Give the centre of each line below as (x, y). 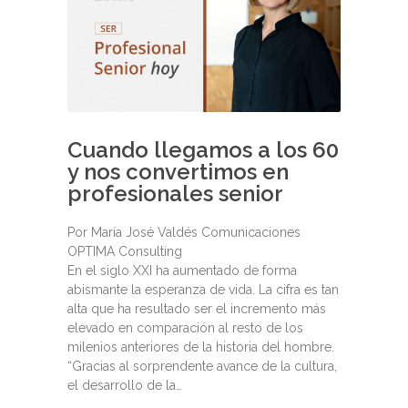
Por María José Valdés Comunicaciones (184, 233)
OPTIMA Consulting (125, 252)
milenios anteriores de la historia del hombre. (201, 347)
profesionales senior (175, 194)
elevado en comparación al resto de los (185, 328)
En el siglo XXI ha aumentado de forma (182, 271)
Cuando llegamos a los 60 (203, 150)
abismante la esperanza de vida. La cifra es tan (203, 290)
